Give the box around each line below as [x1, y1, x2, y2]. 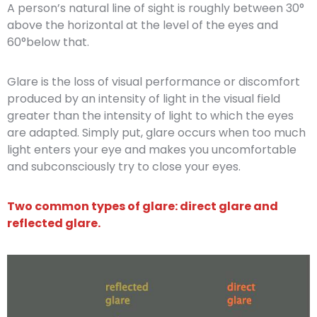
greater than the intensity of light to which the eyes [7, 108, 294, 124]
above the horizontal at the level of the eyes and [7, 17, 278, 33]
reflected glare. [7, 215, 100, 231]
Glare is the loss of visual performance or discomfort [7, 74, 300, 90]
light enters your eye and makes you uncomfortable [7, 142, 296, 158]
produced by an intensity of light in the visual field [7, 91, 280, 107]
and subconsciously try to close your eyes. [7, 158, 241, 175]
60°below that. [7, 34, 89, 50]
